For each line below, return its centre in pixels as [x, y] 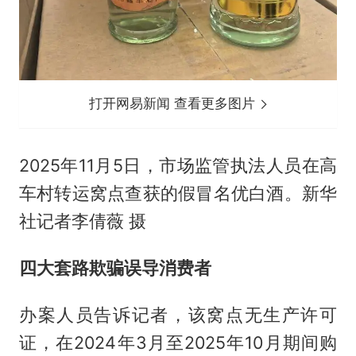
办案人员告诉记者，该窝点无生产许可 [178, 314]
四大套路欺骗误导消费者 [115, 268]
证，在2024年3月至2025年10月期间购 [178, 342]
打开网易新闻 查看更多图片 [174, 104]
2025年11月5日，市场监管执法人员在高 [178, 166]
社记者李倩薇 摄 [82, 221]
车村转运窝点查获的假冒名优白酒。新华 [178, 193]
